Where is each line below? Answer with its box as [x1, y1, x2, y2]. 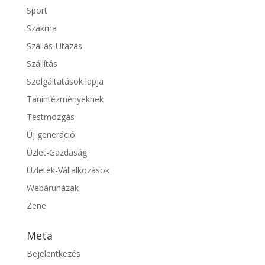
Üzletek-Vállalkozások [26, 164, 109, 176]
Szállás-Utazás [26, 40, 82, 51]
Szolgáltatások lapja [26, 76, 104, 87]
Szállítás [26, 58, 57, 69]
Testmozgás [26, 111, 75, 122]
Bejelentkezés [26, 248, 80, 259]
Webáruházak [26, 182, 79, 193]
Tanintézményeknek [26, 93, 104, 105]
